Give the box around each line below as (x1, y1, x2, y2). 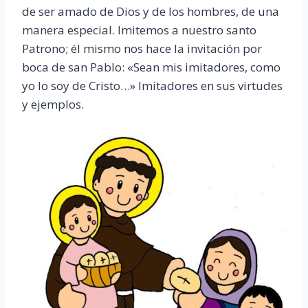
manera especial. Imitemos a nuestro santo (22, 22, 256, 38)
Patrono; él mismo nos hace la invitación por (22, 41, 262, 57)
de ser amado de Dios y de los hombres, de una (22, 3, 279, 20)
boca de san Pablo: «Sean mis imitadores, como (22, 59, 280, 76)
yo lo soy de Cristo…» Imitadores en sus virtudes (22, 78, 283, 94)
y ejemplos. (22, 96, 84, 113)
